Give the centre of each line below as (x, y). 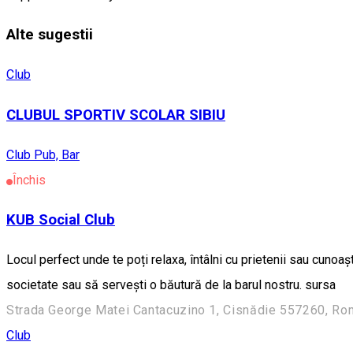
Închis (29, 180)
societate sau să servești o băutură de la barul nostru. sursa (171, 285)
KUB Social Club (61, 220)
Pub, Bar (57, 154)
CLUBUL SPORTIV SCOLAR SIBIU (116, 115)
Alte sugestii (50, 35)
